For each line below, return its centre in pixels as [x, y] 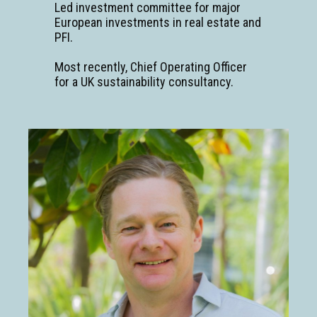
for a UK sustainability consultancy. [144, 82]
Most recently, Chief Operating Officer [150, 67]
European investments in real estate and [157, 23]
